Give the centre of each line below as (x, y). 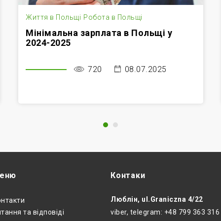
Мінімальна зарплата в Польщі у (99, 33)
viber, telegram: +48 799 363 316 (165, 212)
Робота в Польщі (113, 18)
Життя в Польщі (53, 18)
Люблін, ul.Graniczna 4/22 (157, 200)
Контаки (128, 176)
